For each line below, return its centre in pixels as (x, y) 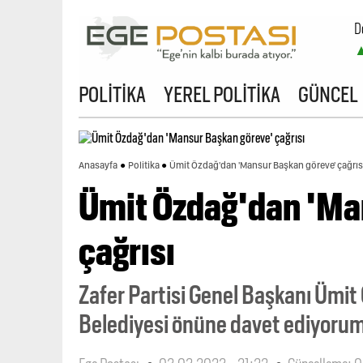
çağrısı (127, 252)
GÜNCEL (328, 94)
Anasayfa (98, 165)
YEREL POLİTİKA (222, 94)
